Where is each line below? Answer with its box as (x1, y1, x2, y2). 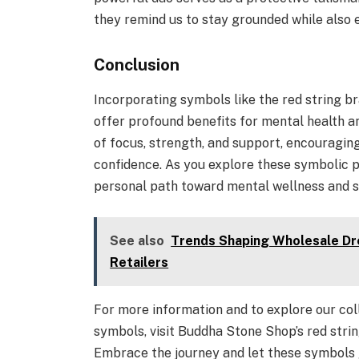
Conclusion (94, 54, 180, 75)
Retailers (110, 254, 169, 270)
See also (110, 232, 165, 248)
